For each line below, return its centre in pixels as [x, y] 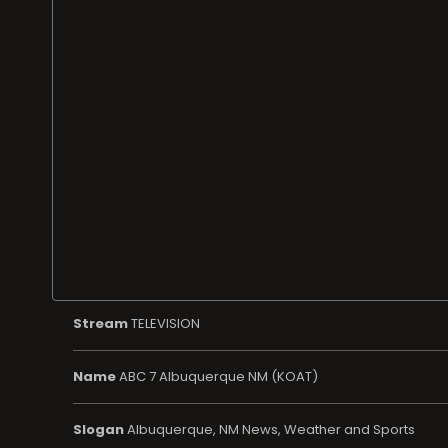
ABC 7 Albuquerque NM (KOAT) [216, 377]
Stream [100, 324]
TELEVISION [163, 324]
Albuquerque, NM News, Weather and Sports [269, 430]
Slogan [98, 430]
